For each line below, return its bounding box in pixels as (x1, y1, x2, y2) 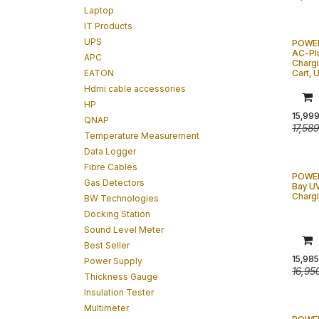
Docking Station (84, 209, 150, 219)
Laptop (84, 5, 114, 16)
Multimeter (84, 303, 129, 313)
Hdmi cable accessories (84, 83, 186, 94)
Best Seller (84, 240, 130, 251)
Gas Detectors (84, 177, 145, 188)
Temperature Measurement (84, 130, 199, 141)
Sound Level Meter (84, 224, 164, 235)
